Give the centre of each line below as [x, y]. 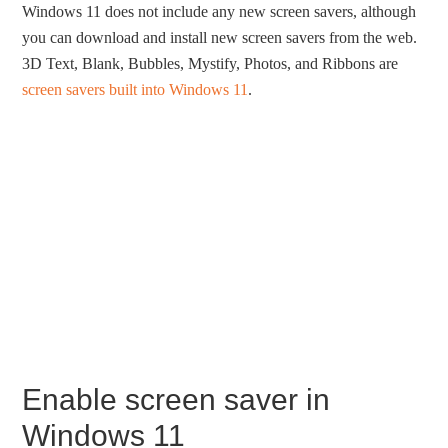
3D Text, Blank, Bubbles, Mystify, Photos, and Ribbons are [210, 63]
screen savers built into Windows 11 [135, 89]
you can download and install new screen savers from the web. [220, 37]
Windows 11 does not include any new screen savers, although [219, 11]
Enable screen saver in [176, 399]
